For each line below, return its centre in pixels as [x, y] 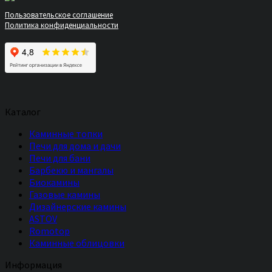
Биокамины [54, 182]
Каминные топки [66, 133]
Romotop [49, 230]
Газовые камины [65, 194]
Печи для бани [60, 158]
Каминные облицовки [77, 243]
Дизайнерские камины [78, 206]
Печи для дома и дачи [75, 145]
